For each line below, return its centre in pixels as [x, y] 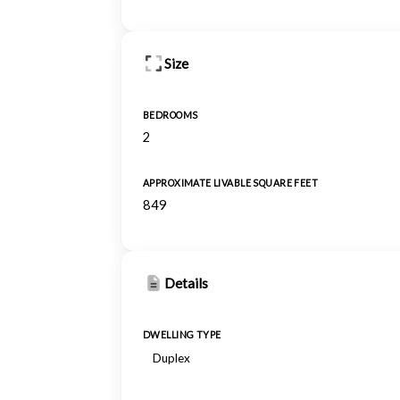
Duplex [171, 358]
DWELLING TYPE [182, 335]
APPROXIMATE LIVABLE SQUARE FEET [231, 183]
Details [186, 283]
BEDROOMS [171, 115]
